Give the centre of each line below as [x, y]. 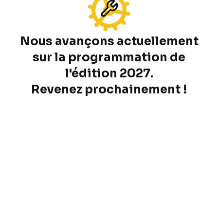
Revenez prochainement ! [109, 89]
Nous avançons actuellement [109, 41]
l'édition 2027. [109, 73]
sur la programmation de [109, 57]
